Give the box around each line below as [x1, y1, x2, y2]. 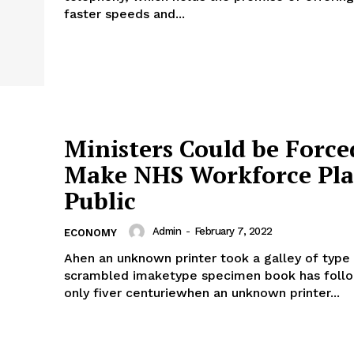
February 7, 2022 [194, 225, 273, 238]
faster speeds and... [64, 6, 185, 22]
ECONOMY [64, 226, 117, 239]
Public [64, 184, 136, 217]
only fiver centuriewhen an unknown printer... [64, 284, 340, 300]
